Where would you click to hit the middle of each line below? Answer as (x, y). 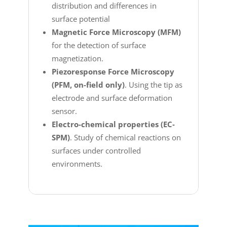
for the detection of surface (99, 45)
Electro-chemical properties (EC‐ (113, 124)
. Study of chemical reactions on (125, 137)
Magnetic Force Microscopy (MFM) (116, 32)
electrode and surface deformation (112, 98)
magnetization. (78, 58)
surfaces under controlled (96, 150)
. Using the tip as (154, 84)
